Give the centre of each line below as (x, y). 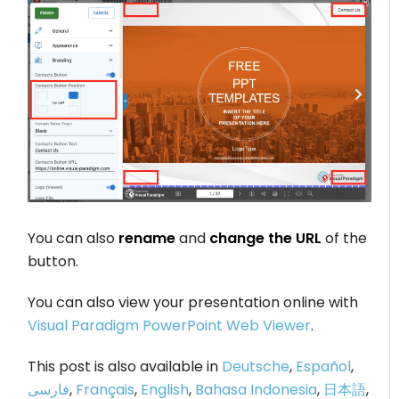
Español (324, 366)
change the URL (266, 238)
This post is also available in (125, 366)
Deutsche (256, 366)
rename (147, 238)
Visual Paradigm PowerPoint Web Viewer (170, 325)
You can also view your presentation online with (193, 302)
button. (53, 261)
